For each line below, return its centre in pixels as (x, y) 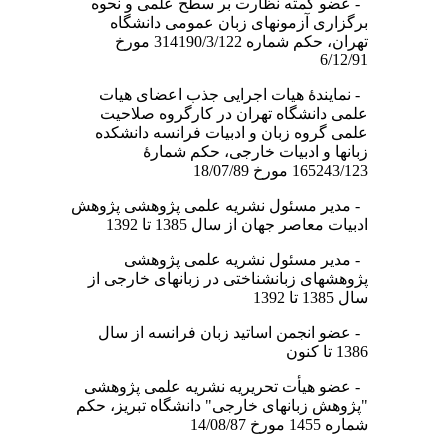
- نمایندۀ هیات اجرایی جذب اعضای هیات (243, 94)
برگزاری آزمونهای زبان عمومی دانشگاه (249, 22)
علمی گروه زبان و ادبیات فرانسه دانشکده (241, 132)
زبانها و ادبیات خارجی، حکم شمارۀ (265, 151)
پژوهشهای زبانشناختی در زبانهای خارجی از (238, 278)
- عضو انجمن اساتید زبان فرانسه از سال (243, 332)
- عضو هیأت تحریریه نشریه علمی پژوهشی (236, 386)
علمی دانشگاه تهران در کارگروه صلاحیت (244, 113)
